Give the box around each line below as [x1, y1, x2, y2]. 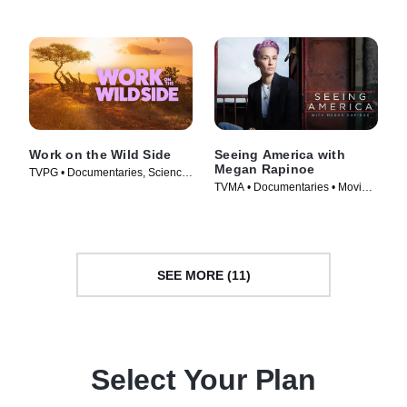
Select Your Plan [91, 363, 316, 397]
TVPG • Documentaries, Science [29, 166, 188, 180]
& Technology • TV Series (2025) [29, 182, 189, 195]
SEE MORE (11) [156, 267, 251, 283]
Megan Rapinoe [214, 162, 315, 177]
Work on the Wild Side [29, 147, 172, 163]
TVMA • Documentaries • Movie [214, 181, 368, 194]
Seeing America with [214, 147, 345, 163]
